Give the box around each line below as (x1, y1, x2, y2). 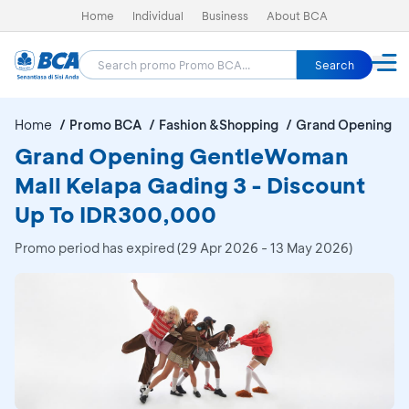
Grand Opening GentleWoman (15, 142, 349, 170)
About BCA (267, 8, 328, 23)
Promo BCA (69, 116, 142, 133)
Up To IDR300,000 (15, 200, 216, 228)
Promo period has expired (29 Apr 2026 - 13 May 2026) (15, 239, 352, 257)
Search (315, 58, 354, 72)
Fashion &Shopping (159, 116, 278, 133)
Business (202, 8, 248, 23)
